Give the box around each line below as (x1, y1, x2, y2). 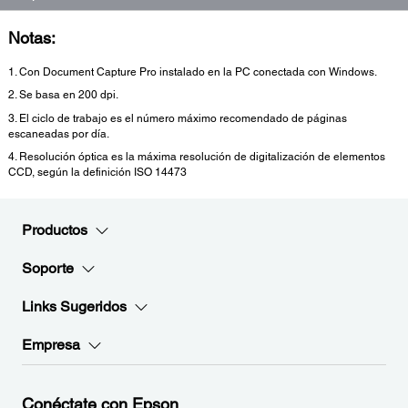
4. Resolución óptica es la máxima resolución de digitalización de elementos (8, 150, 385, 164)
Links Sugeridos (22, 298, 127, 316)
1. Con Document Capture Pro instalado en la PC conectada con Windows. (8, 65, 377, 78)
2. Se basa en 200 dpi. (8, 88, 118, 102)
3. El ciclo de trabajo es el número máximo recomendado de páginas (8, 111, 347, 125)
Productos (22, 221, 87, 240)
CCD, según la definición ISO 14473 (8, 166, 187, 179)
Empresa (22, 336, 80, 354)
